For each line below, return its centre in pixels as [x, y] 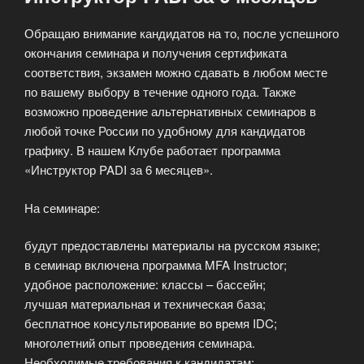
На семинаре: [62, 207]
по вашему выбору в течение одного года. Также [160, 92]
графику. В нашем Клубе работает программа [152, 150]
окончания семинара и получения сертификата [156, 53]
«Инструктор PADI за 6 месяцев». [119, 170]
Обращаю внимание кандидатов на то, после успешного [182, 33]
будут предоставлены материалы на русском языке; [172, 245]
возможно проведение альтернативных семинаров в [170, 111]
